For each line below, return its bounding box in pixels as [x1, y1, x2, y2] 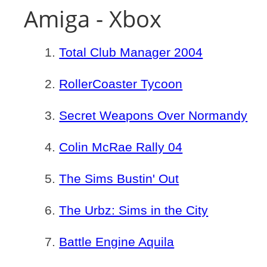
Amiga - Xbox [24, 3, 162, 34]
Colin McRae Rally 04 [59, 140, 183, 154]
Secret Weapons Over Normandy [59, 108, 248, 122]
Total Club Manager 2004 [59, 45, 203, 59]
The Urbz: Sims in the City [59, 203, 209, 217]
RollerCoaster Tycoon [59, 77, 183, 91]
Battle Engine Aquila [59, 235, 175, 249]
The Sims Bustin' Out [59, 172, 179, 185]
